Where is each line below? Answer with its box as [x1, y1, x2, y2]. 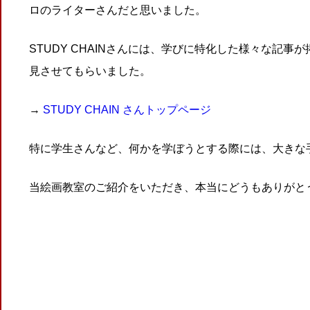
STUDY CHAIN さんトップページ [42, 104, 211, 116]
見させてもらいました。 [28, 65, 151, 77]
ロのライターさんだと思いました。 [28, 4, 206, 17]
